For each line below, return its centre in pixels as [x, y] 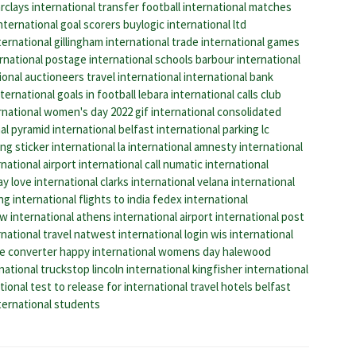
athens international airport [145, 216]
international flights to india [81, 199]
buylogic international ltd [185, 24]
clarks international [147, 181]
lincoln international [141, 269]
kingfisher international [250, 269]
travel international [134, 76]
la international [155, 146]
